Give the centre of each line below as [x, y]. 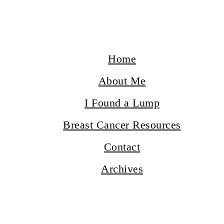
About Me [122, 81]
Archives [122, 169]
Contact [122, 147]
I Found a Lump [122, 103]
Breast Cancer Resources [122, 125]
